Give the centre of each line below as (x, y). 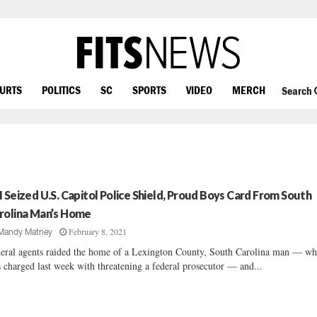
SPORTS (149, 90)
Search (298, 91)
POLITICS (61, 90)
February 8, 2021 (98, 231)
